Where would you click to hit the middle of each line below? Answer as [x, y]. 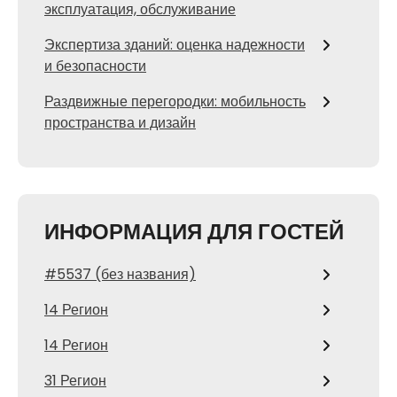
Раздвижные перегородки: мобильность [175, 101]
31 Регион [75, 381]
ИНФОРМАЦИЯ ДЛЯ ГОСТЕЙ [194, 232]
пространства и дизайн [120, 123]
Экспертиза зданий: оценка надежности [175, 45]
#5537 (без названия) [120, 274]
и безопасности [95, 66]
